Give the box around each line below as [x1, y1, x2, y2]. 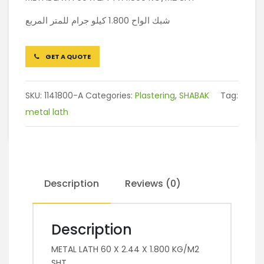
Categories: [85, 89, 135, 101]
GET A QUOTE [44, 51, 91, 61]
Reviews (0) [125, 176, 181, 190]
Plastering [135, 89, 175, 101]
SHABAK [179, 89, 209, 101]
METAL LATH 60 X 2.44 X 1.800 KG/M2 [51, 243, 199, 255]
